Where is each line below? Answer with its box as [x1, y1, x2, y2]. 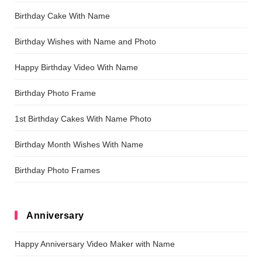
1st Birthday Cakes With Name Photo [15, 113, 151, 123]
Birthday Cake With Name [15, 11, 110, 20]
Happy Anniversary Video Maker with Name [15, 239, 175, 249]
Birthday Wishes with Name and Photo [15, 36, 156, 46]
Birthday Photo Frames [15, 165, 100, 175]
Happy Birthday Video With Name [15, 62, 138, 72]
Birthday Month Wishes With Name [15, 139, 143, 149]
